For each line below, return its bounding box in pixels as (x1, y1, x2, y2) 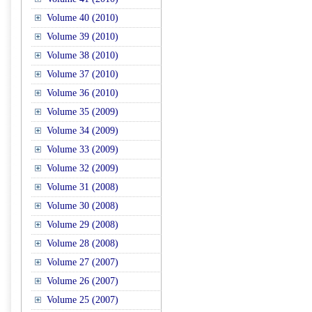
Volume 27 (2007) (47, 257, 118, 267)
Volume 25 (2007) (47, 295, 118, 305)
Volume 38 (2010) (47, 50, 118, 61)
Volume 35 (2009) (47, 107, 118, 117)
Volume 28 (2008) (47, 238, 118, 249)
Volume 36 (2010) (47, 88, 118, 98)
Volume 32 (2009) (47, 163, 118, 173)
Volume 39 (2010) (47, 31, 118, 42)
